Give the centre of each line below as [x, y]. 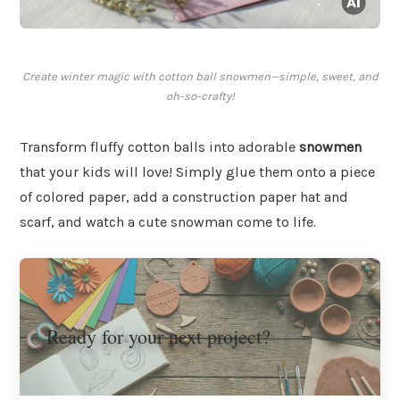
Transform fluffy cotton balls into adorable [159, 147]
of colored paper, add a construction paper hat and [184, 197]
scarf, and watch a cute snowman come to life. [168, 222]
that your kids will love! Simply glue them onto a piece [197, 172]
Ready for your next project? [158, 336]
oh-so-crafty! [200, 96]
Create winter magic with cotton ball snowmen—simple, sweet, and [200, 77]
